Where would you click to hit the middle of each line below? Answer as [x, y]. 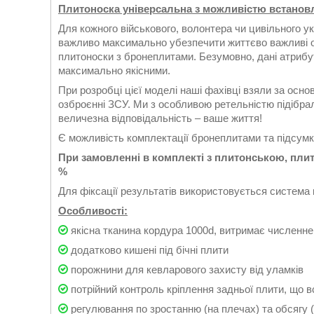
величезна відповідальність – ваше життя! [160, 118]
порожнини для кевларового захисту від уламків [186, 269]
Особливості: [93, 211]
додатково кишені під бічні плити [148, 250]
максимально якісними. [114, 70]
